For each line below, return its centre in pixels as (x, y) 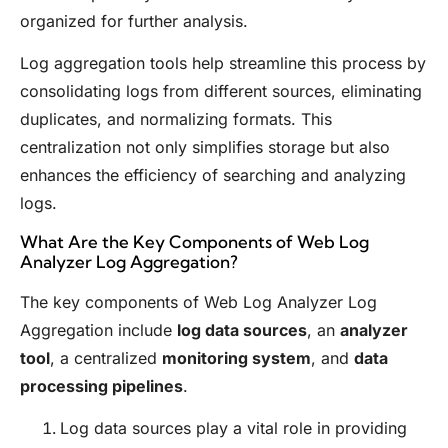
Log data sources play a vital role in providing (233, 428)
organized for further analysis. (134, 20)
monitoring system (236, 357)
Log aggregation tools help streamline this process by (223, 63)
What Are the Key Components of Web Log (194, 241)
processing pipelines (101, 385)
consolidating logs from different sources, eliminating (221, 91)
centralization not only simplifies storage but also (205, 147)
